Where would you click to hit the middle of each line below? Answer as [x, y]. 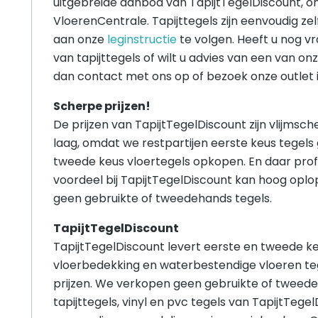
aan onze [80, 40]
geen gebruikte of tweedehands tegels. [163, 199]
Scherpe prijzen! [102, 106]
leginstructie [142, 40]
